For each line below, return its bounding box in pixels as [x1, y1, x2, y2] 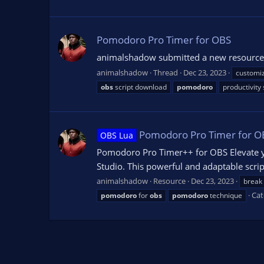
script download [113, 81, 167, 92]
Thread [153, 67, 178, 78]
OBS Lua [100, 129, 133, 141]
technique [208, 190, 242, 201]
